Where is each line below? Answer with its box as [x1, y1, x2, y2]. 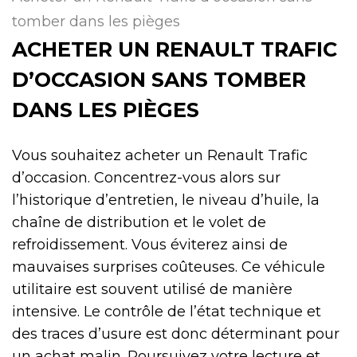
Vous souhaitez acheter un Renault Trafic [12, 147, 308, 165]
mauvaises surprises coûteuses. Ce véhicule [12, 258, 325, 277]
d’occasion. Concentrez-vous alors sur [12, 169, 280, 187]
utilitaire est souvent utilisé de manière [12, 280, 292, 299]
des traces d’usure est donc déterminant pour [12, 325, 339, 343]
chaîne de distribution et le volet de [12, 214, 266, 232]
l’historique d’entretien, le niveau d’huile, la [12, 191, 320, 210]
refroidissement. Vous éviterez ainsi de [12, 236, 288, 254]
